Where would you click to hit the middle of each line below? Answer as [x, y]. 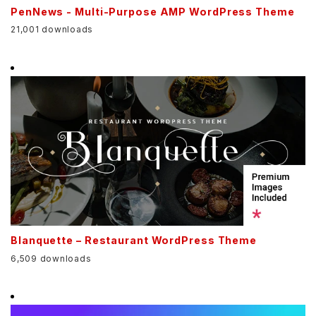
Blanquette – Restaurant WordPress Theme [134, 241]
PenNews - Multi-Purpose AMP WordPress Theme [153, 11]
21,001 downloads [52, 30]
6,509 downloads [51, 258]
